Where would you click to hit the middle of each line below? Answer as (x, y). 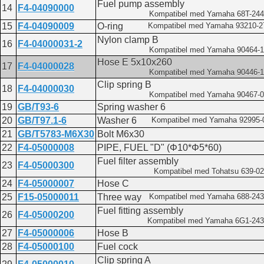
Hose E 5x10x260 (135, 62)
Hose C (113, 184)
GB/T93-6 (38, 107)
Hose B (113, 233)
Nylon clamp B (128, 40)
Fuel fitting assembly (140, 211)
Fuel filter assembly (138, 161)
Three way (119, 197)
